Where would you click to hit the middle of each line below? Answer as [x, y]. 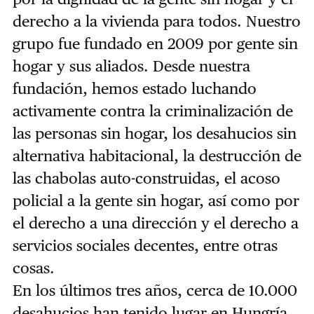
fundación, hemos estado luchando [134, 88]
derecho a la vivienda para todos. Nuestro [156, 21]
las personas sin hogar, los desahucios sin [154, 133]
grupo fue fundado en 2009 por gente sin [155, 43]
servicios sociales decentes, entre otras [145, 245]
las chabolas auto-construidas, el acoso [146, 178]
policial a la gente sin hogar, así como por [156, 200]
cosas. [33, 267]
